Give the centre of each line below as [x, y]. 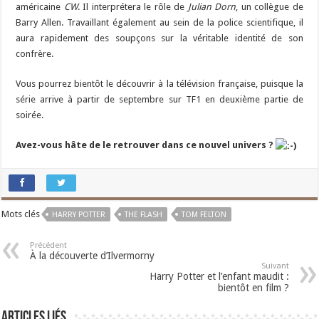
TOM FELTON [204, 214]
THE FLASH [144, 214]
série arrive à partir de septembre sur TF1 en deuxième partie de [159, 100]
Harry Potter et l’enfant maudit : [219, 276]
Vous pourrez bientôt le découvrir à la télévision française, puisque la [159, 84]
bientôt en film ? [253, 287]
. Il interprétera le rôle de [132, 7]
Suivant [275, 266]
